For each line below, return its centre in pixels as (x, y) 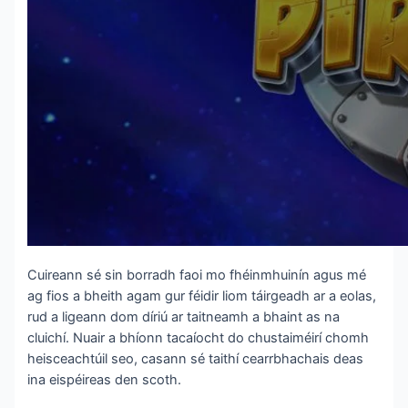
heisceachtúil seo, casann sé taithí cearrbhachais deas (196, 359)
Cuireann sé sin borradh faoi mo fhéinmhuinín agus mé (197, 275)
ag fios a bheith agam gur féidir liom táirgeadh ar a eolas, (202, 296)
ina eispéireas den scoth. (105, 380)
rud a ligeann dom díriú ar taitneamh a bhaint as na (184, 317)
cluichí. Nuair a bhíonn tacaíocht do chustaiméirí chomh (199, 338)
